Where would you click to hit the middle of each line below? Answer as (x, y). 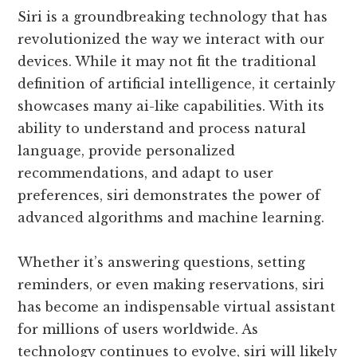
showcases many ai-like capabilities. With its (171, 106)
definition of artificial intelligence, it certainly (177, 83)
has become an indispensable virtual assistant (177, 306)
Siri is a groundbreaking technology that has (173, 16)
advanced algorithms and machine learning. (171, 217)
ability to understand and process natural (162, 128)
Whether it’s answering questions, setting (162, 262)
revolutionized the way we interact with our (171, 39)
